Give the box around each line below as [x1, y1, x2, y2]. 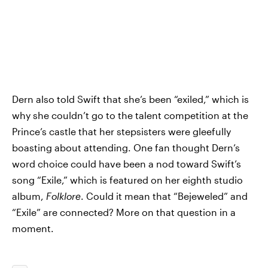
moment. [12, 223, 54, 234]
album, [12, 190, 46, 202]
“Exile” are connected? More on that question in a [12, 206, 236, 218]
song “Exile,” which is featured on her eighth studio [12, 174, 243, 185]
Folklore [46, 190, 81, 202]
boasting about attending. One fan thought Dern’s [12, 142, 240, 153]
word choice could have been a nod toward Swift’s [12, 158, 241, 169]
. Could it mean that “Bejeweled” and [81, 190, 248, 202]
